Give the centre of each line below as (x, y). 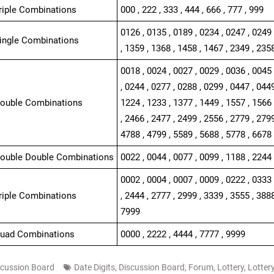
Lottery (230, 267)
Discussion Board (151, 267)
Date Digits (94, 267)
